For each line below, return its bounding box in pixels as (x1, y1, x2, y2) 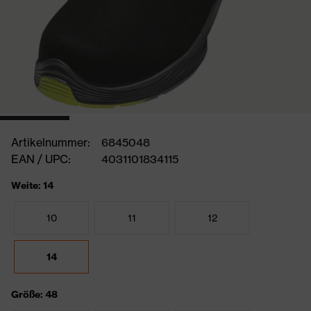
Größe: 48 (11, 288, 58, 301)
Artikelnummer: (11, 135, 90, 149)
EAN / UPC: (11, 152, 71, 166)
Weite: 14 (11, 179, 53, 192)
